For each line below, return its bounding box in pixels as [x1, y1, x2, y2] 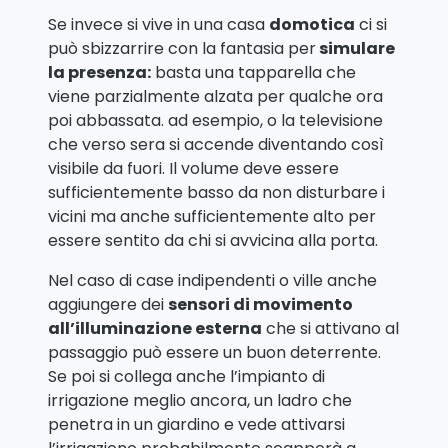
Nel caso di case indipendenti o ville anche [48, 269, 377, 293]
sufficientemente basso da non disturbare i [48, 181, 385, 205]
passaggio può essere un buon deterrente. [48, 341, 381, 365]
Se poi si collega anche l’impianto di [48, 365, 325, 389]
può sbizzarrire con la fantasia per [48, 37, 316, 61]
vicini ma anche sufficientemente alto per [48, 205, 376, 229]
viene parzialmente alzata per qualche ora [48, 85, 383, 109]
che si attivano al [262, 317, 399, 341]
